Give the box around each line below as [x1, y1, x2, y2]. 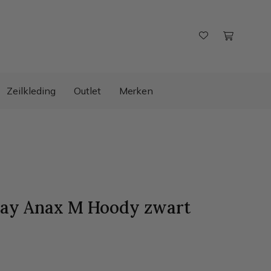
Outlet [74, 85, 101, 97]
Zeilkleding [7, 85, 56, 97]
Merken [119, 85, 153, 97]
